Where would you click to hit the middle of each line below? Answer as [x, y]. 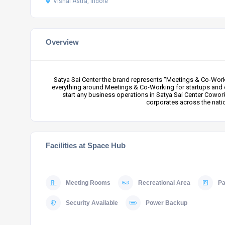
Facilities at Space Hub [86, 145]
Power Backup [166, 203]
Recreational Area [164, 183]
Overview [62, 42]
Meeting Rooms [88, 183]
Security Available [92, 203]
